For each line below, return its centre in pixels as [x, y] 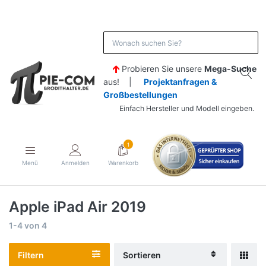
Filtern [31, 255]
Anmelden [76, 162]
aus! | [123, 82]
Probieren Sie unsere [163, 69]
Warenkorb [123, 162]
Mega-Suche [230, 69]
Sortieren [142, 255]
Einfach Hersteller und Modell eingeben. [178, 109]
